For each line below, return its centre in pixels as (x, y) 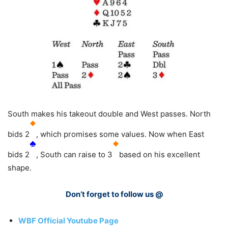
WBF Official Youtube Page (68, 221)
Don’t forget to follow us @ (114, 194)
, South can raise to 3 (74, 155)
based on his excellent (160, 155)
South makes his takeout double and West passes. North (109, 114)
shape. (20, 168)
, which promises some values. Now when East (120, 134)
